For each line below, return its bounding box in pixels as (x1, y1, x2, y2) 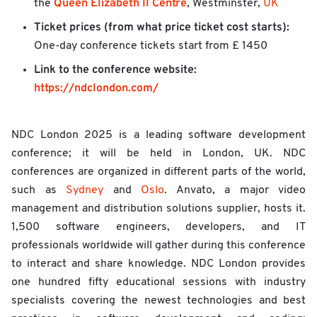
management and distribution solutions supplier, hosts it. (11, 203, 306, 215)
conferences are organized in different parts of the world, (11, 166, 306, 178)
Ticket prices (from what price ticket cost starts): (34, 21, 289, 35)
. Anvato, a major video (164, 185, 306, 197)
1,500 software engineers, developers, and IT (11, 221, 306, 234)
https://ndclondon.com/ (34, 81, 158, 96)
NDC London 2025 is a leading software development (11, 129, 306, 142)
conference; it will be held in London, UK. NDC (11, 148, 306, 160)
